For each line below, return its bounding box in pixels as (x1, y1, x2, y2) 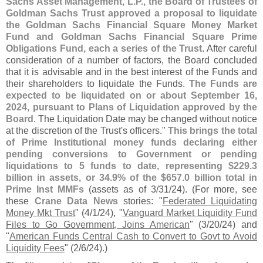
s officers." (122, 125, 168, 136)
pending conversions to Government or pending (6, 149, 257, 160)
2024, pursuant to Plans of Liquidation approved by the (6, 102, 257, 113)
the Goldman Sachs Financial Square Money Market (6, 19, 257, 31)
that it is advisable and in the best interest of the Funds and (6, 66, 257, 77)
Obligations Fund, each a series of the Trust (6, 43, 203, 54)
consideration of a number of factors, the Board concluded (6, 55, 257, 66)
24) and (222, 219, 258, 230)
